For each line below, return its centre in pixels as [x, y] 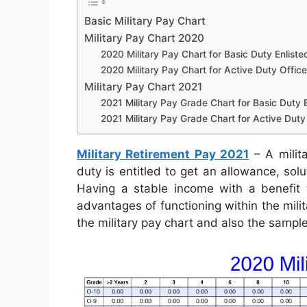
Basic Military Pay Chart [145, 21]
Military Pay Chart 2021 [143, 86]
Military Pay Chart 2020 [144, 38]
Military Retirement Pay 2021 [163, 154]
